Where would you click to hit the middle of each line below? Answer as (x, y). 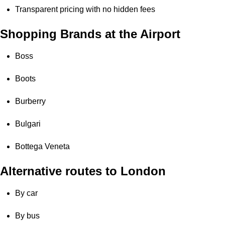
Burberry (30, 101)
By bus (27, 216)
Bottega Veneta (42, 147)
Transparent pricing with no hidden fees (85, 10)
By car (26, 193)
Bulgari (28, 124)
